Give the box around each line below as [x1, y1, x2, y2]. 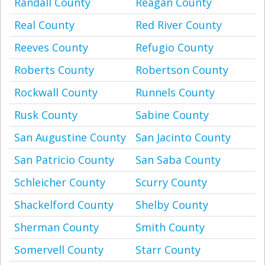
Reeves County [14, 40, 88, 54]
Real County [14, 18, 75, 32]
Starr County [135, 243, 201, 257]
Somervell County [14, 243, 104, 257]
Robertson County [135, 63, 228, 77]
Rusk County [14, 108, 77, 122]
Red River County [135, 18, 222, 32]
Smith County [135, 220, 205, 234]
